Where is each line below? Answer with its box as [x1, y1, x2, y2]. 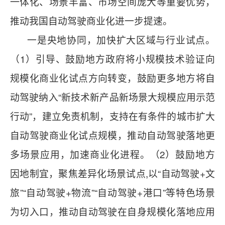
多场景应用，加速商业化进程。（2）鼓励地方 [10, 147, 215, 161]
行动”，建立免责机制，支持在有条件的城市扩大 [10, 109, 215, 123]
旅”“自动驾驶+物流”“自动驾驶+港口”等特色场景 [10, 185, 215, 199]
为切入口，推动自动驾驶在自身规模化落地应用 [10, 204, 215, 218]
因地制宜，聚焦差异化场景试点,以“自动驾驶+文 [10, 166, 215, 180]
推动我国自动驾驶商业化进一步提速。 [10, 14, 172, 28]
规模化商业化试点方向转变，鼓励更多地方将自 [10, 71, 215, 85]
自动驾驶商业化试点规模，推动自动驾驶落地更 [10, 128, 215, 142]
